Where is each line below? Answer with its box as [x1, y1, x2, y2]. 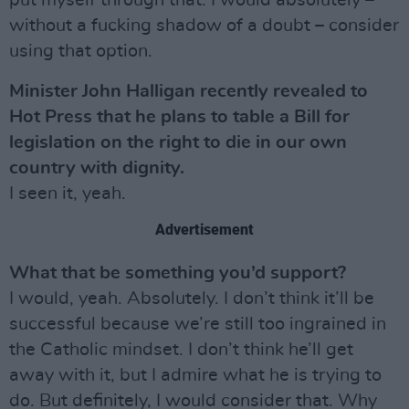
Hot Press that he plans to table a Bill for [9, 108, 350, 126]
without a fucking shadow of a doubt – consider [9, 16, 399, 35]
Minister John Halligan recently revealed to [9, 82, 368, 100]
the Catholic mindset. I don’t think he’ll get [9, 341, 353, 359]
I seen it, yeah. [9, 184, 126, 203]
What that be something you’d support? [9, 264, 346, 282]
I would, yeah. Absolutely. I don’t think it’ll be [9, 289, 374, 308]
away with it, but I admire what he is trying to [9, 366, 382, 384]
